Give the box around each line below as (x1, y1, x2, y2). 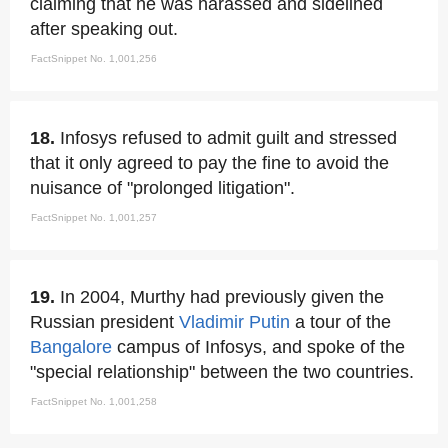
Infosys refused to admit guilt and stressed (60, 128, 397, 148)
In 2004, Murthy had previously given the (60, 287, 384, 307)
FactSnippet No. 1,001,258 (31, 396, 157, 407)
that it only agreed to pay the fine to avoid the (30, 153, 389, 173)
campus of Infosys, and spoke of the (112, 337, 405, 357)
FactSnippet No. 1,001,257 (31, 212, 157, 223)
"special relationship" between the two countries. (30, 362, 414, 382)
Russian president (30, 312, 179, 332)
